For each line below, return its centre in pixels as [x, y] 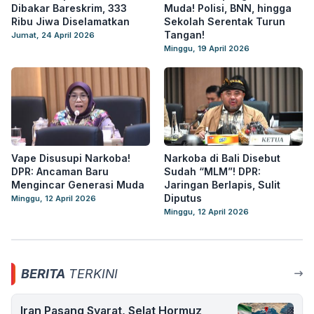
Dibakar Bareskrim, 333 [69, 8]
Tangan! [184, 35]
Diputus [183, 198]
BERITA [43, 274]
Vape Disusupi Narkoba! [71, 158]
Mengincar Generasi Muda [78, 185]
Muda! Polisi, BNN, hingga [228, 8]
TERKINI [91, 274]
